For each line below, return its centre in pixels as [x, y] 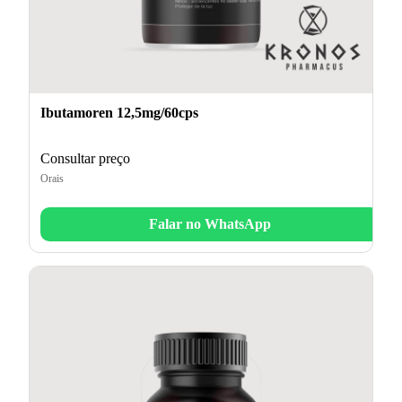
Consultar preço [85, 158]
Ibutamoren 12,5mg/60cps [119, 112]
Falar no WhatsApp [210, 223]
